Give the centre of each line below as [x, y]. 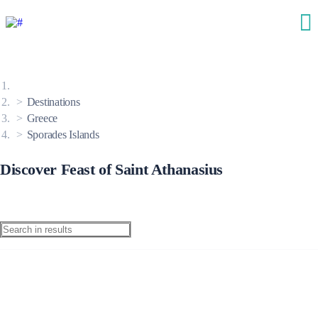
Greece [42, 118]
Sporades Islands [63, 134]
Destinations [53, 102]
